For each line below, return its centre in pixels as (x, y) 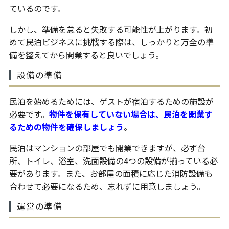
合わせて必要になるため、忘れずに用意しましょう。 (107, 186)
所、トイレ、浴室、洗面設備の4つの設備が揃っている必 (113, 161)
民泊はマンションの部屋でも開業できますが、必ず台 (107, 148)
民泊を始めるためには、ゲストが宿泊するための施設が (111, 101)
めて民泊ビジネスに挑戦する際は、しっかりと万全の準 (111, 42)
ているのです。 (37, 8)
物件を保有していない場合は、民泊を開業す (131, 114)
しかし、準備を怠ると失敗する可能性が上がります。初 (111, 29)
